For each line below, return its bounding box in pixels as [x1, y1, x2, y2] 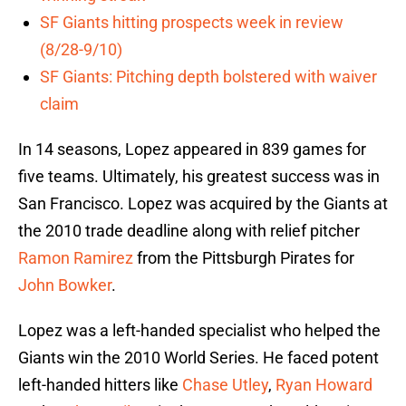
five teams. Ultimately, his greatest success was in [18, 167, 380, 187]
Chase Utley [182, 375, 268, 395]
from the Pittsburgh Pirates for [133, 248, 354, 268]
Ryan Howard [275, 375, 372, 395]
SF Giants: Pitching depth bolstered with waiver [40, 67, 377, 87]
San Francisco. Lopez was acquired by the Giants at [18, 194, 388, 214]
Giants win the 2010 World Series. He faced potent [18, 348, 379, 368]
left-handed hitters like [18, 375, 182, 395]
